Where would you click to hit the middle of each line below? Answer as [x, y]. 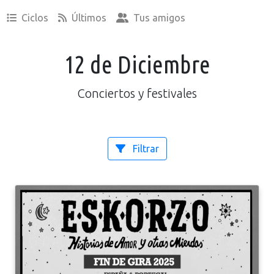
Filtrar [144, 148]
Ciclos [33, 17]
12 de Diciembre [137, 64]
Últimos [87, 17]
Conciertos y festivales [137, 93]
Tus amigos [158, 17]
